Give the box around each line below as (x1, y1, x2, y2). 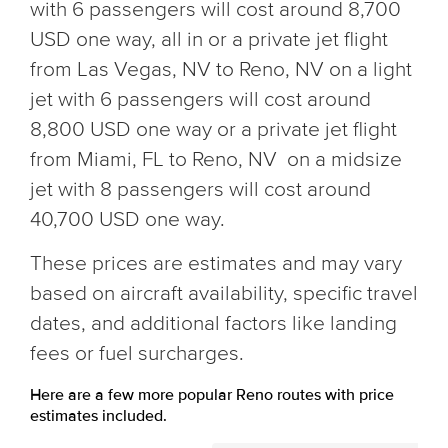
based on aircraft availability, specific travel (30, 281, 418, 306)
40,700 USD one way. (30, 207, 225, 232)
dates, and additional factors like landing (30, 311, 397, 336)
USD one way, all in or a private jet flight (30, 27, 388, 52)
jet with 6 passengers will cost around (30, 87, 371, 112)
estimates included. (30, 406, 167, 426)
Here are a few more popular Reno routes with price (30, 385, 394, 405)
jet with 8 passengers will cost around (30, 177, 371, 202)
